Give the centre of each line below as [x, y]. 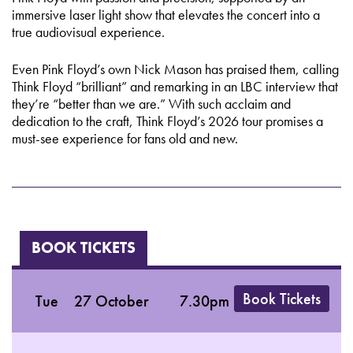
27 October [111, 301]
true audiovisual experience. [88, 32]
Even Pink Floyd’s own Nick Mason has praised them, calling [175, 69]
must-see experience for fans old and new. [125, 138]
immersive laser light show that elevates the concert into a [166, 14]
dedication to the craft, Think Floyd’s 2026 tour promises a [167, 121]
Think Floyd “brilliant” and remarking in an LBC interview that [175, 86]
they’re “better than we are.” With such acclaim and [151, 103]
